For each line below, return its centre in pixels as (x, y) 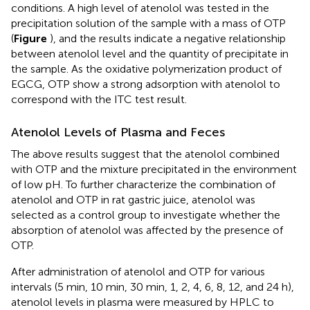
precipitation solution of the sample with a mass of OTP (148, 23)
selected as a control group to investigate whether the (146, 215)
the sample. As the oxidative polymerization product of (146, 69)
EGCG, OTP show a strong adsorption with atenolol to (146, 84)
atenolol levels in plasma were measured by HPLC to (143, 302)
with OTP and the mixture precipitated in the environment (154, 169)
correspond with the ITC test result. (99, 99)
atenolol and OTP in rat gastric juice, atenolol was (133, 199)
